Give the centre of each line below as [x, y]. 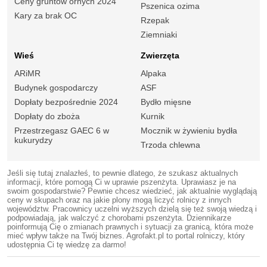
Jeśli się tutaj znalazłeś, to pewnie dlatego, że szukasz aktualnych [122, 173]
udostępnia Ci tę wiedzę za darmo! [67, 244]
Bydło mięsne [166, 102]
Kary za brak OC [46, 16]
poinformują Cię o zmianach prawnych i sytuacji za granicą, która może [130, 226]
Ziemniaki [159, 35]
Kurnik [153, 116]
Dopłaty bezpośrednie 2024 [66, 102]
